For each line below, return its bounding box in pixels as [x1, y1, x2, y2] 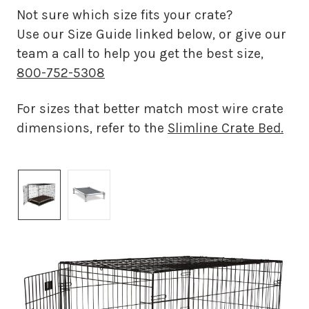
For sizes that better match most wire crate [17, 100, 283, 117]
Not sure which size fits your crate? [17, 6, 232, 23]
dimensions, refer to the [17, 119, 168, 136]
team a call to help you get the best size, [17, 45, 263, 61]
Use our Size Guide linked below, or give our [17, 26, 286, 42]
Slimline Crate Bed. [168, 119, 283, 136]
